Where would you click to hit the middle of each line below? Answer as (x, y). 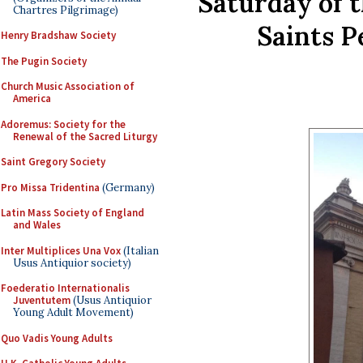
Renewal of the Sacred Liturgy (85, 136)
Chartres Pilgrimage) (66, 10)
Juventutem (42, 300)
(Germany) (127, 187)
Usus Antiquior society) (72, 263)
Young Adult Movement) (73, 312)
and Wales (37, 225)
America (32, 98)
